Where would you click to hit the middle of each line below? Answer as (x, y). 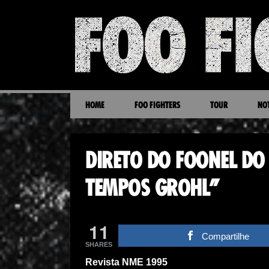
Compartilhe (226, 236)
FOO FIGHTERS (157, 106)
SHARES (99, 244)
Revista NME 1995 (126, 262)
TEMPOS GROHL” (153, 190)
